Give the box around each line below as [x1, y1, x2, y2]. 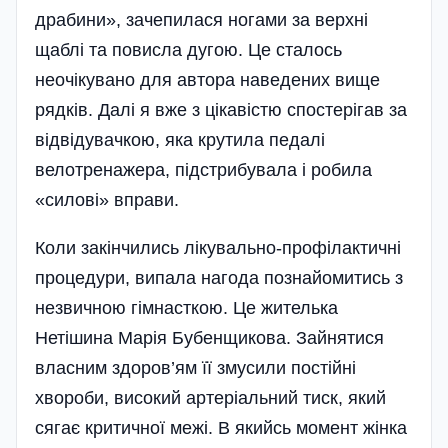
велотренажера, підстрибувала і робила [35, 160, 372, 180]
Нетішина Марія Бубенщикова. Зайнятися [35, 328, 384, 348]
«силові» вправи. [35, 190, 179, 210]
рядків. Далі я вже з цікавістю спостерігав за [35, 100, 407, 120]
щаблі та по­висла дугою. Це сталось [35, 40, 342, 60]
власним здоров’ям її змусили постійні [35, 358, 356, 378]
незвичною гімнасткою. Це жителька [35, 298, 338, 318]
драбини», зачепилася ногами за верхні [35, 10, 368, 30]
